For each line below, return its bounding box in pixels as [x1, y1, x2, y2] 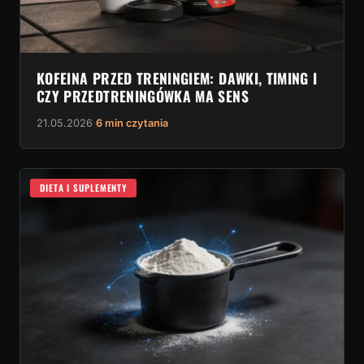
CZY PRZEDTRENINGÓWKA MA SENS [37, 85, 249, 107]
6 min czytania [96, 117, 168, 130]
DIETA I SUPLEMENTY [40, 181, 128, 195]
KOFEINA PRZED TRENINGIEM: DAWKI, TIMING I [37, 67, 318, 89]
